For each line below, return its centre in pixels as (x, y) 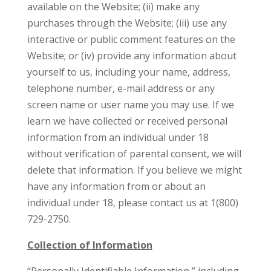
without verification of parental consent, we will (134, 154)
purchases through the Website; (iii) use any (127, 23)
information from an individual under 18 (118, 137)
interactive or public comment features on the (131, 39)
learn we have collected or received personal (127, 121)
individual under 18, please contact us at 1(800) (132, 203)
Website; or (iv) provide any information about (132, 56)
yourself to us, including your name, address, (129, 72)
